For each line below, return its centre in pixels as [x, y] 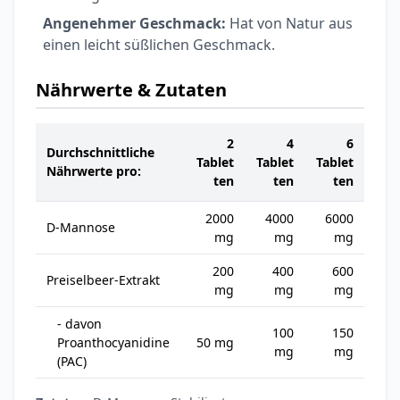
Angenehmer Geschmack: [134, 23]
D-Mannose [81, 227]
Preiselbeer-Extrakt [103, 279]
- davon [79, 323]
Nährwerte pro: [94, 171]
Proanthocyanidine [113, 342]
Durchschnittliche [100, 152]
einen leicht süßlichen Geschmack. [159, 44]
